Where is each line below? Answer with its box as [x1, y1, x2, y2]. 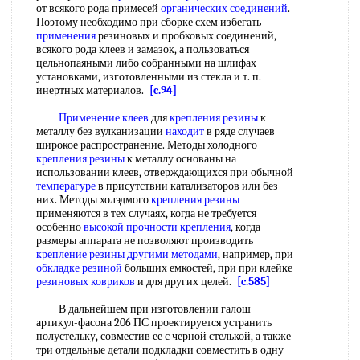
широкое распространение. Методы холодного [36, 138, 257, 152]
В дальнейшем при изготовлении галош [36, 302, 251, 316]
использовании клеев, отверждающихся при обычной [36, 166, 293, 179]
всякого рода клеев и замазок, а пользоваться [36, 43, 249, 56]
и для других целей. [135, 275, 237, 288]
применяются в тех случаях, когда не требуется [36, 207, 256, 220]
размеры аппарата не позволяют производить [36, 234, 253, 247]
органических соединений [161, 2, 288, 15]
